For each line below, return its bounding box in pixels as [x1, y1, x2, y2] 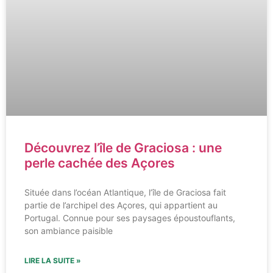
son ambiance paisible [24, 225, 113, 236]
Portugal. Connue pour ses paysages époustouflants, [24, 213, 235, 224]
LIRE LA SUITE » [24, 256, 81, 266]
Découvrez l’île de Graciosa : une [24, 140, 222, 156]
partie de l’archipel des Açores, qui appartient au [24, 200, 218, 211]
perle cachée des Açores [24, 155, 175, 171]
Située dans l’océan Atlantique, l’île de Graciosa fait [24, 187, 226, 198]
